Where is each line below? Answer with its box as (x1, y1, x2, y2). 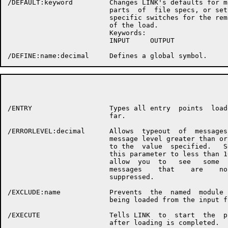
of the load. (8, 21, 158, 29)
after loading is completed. (8, 219, 219, 226)
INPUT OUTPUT (8, 37, 175, 44)
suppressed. (8, 173, 154, 181)
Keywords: (8, 29, 146, 37)
